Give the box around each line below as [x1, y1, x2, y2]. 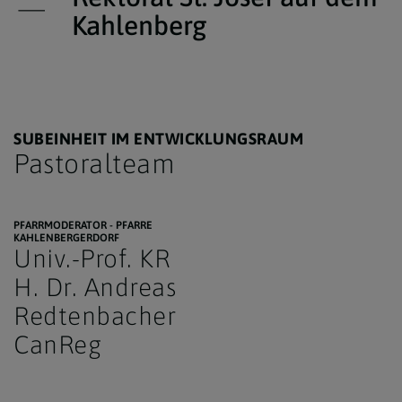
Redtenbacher [13, 301, 176, 330]
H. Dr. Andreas [13, 273, 177, 301]
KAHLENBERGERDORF [13, 232, 119, 244]
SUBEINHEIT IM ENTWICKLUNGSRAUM [13, 129, 303, 148]
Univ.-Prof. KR [13, 244, 170, 273]
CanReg [13, 330, 101, 359]
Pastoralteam [13, 148, 174, 179]
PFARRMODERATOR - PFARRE [13, 219, 153, 232]
